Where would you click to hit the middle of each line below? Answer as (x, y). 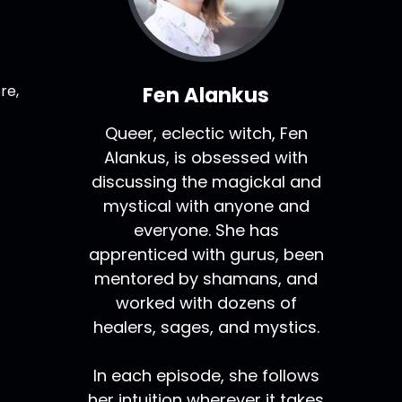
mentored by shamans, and (206, 279)
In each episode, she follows (206, 376)
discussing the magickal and (206, 182)
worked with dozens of (206, 303)
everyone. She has (206, 231)
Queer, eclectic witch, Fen (206, 134)
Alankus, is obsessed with (206, 158)
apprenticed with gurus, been (206, 255)
